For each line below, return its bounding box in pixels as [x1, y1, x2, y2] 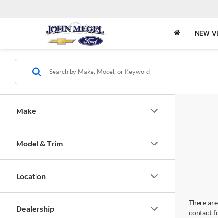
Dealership [16, 204, 54, 213]
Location [16, 171, 46, 181]
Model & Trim [16, 139, 63, 148]
